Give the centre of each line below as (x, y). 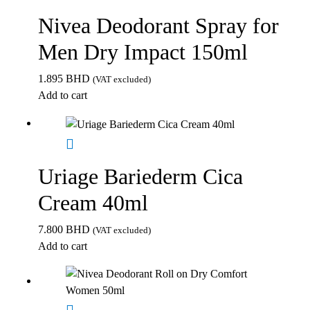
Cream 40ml (93, 202)
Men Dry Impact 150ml (143, 52)
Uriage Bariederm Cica (140, 176)
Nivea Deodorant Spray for (158, 26)
